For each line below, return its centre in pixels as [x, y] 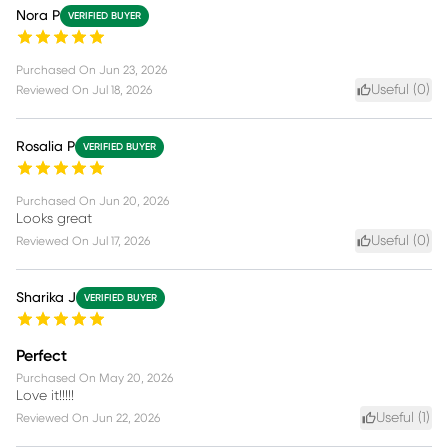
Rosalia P [45, 146]
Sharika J [46, 297]
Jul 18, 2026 [122, 89]
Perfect [41, 355]
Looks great [54, 218]
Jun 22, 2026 [126, 417]
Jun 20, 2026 [134, 200]
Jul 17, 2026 [121, 240]
